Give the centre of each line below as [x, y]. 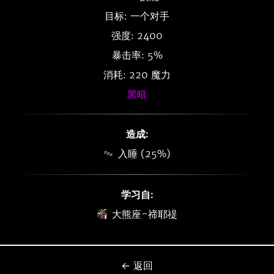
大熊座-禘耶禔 [144, 214]
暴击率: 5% [137, 55]
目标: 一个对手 [137, 16]
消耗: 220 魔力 [137, 75]
